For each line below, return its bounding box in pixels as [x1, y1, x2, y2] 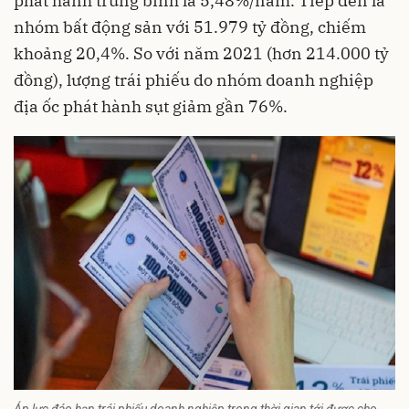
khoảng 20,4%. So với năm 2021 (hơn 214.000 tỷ [14, 43, 389, 64]
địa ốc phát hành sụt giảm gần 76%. [14, 96, 288, 117]
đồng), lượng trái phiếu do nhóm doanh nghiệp [14, 69, 373, 90]
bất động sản [63, 16, 163, 37]
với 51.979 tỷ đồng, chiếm [163, 16, 366, 37]
